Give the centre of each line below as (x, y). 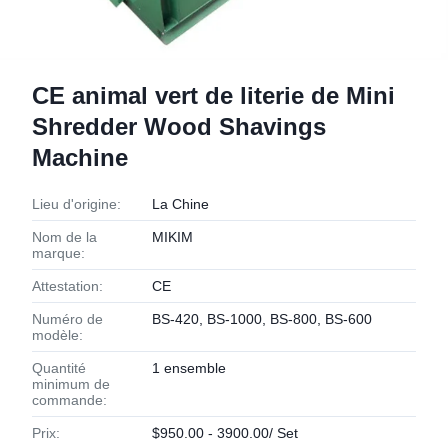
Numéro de (67, 319)
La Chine (180, 204)
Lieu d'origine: (76, 204)
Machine (80, 157)
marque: (58, 253)
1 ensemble (189, 368)
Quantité (59, 368)
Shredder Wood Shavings (179, 126)
